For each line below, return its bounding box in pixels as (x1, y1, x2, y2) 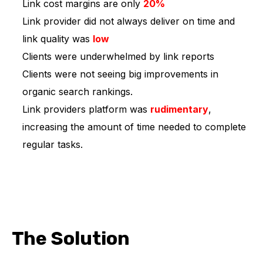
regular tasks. (22, 138, 83, 150)
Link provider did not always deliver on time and (22, 15, 235, 27)
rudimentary (150, 103, 208, 115)
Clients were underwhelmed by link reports (22, 50, 214, 62)
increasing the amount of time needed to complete (22, 120, 246, 133)
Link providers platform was (22, 103, 150, 115)
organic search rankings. (22, 85, 133, 97)
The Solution (12, 227, 130, 249)
